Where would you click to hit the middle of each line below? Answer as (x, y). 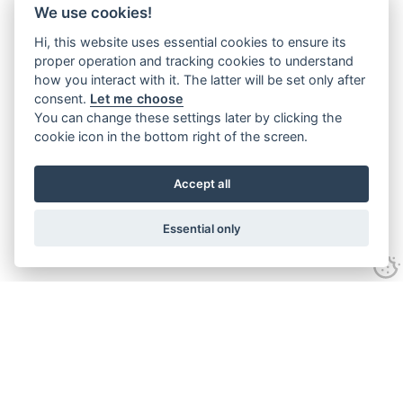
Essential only (201, 228)
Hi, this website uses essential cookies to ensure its (191, 41)
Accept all (201, 184)
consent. (63, 98)
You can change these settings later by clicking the (188, 117)
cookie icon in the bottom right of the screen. (171, 136)
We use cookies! (94, 12)
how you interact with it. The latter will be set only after (200, 79)
